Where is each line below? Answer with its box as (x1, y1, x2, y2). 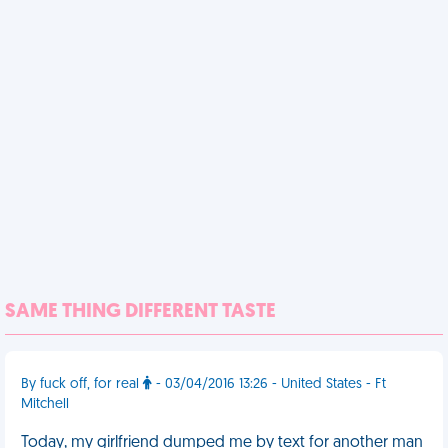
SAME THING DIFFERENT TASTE (5, 302, 276, 322)
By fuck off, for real (21, 377, 143, 392)
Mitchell (21, 397, 69, 412)
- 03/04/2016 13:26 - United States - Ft (152, 377, 386, 392)
